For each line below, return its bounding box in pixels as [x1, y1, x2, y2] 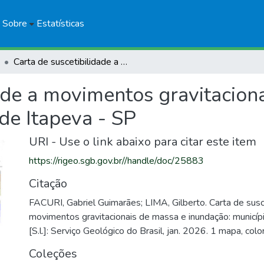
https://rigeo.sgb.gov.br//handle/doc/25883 [29, 154, 204, 167]
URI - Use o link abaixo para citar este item [29, 134, 256, 150]
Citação [29, 176, 67, 192]
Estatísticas [36, 17, 84, 30]
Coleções [29, 246, 77, 262]
